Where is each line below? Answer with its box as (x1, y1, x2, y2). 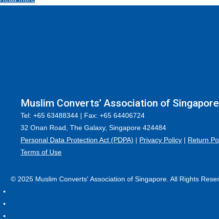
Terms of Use (21, 148, 62, 156)
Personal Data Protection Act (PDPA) (21, 136, 133, 144)
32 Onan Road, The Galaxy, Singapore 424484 (21, 124, 166, 131)
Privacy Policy (139, 136, 182, 144)
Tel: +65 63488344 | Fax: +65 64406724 (21, 111, 145, 119)
